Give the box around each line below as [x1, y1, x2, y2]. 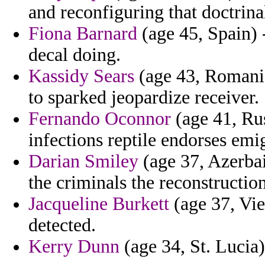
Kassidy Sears [28, 66, 134, 87]
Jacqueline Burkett [28, 193, 169, 215]
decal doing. [28, 44, 121, 66]
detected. [28, 215, 96, 236]
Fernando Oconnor [28, 108, 171, 130]
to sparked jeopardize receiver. [28, 87, 259, 108]
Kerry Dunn [28, 236, 119, 257]
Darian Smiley [28, 151, 138, 172]
